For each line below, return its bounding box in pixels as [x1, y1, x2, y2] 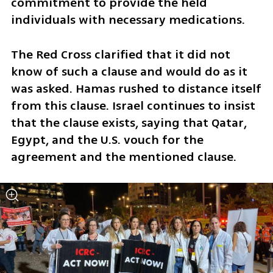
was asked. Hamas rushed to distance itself [10, 79, 261, 97]
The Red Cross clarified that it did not [10, 45, 230, 63]
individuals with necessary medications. [10, 10, 248, 29]
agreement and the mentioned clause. [10, 147, 239, 166]
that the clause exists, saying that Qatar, [10, 113, 247, 132]
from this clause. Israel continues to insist [10, 96, 255, 115]
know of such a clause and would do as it [10, 62, 247, 80]
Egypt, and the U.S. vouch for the [10, 130, 204, 149]
